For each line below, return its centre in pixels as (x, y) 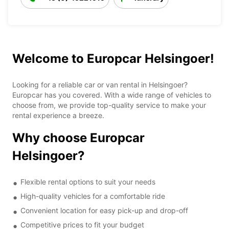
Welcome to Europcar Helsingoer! (113, 58)
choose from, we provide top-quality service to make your (109, 105)
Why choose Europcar (78, 138)
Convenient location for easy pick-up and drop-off (104, 210)
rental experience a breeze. (58, 115)
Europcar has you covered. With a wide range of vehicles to (112, 95)
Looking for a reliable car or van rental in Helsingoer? (100, 84)
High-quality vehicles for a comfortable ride (93, 196)
